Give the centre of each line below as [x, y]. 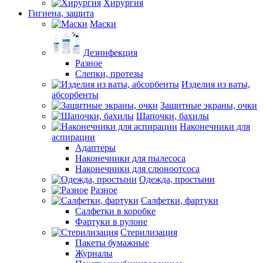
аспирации [73, 137]
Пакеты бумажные [112, 243]
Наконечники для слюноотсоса [137, 169]
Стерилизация [149, 232]
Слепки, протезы [109, 74]
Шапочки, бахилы [173, 116]
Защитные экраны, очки [209, 105]
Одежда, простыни [177, 179]
